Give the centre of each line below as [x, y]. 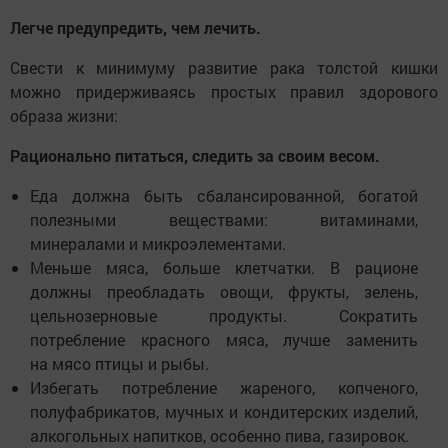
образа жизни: [66, 116]
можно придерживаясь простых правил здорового [224, 92]
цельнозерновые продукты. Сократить [224, 316]
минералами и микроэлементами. [160, 244]
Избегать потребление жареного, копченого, [224, 388]
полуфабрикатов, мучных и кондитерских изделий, [224, 412]
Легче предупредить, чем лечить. [135, 28]
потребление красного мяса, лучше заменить [224, 340]
